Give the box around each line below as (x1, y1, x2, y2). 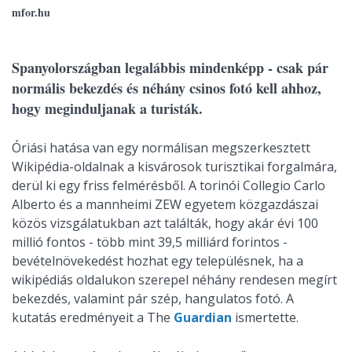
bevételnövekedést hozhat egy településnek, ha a (12, 252, 303, 269)
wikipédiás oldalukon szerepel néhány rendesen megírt (12, 271, 337, 288)
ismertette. (232, 309, 299, 326)
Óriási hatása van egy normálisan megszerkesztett (12, 139, 310, 156)
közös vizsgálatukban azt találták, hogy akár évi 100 (12, 214, 318, 232)
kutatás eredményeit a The (12, 309, 174, 326)
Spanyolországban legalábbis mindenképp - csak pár (12, 57, 328, 78)
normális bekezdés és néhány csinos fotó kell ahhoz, (12, 78, 321, 98)
